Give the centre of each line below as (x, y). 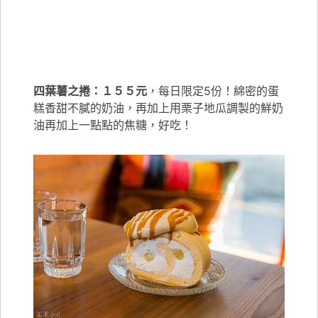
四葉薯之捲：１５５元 (91, 91)
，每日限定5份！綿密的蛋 (213, 91)
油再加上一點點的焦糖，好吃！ (113, 125)
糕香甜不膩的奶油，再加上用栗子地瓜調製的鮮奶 (159, 108)
